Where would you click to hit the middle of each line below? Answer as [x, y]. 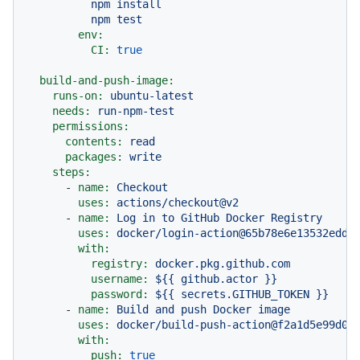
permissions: [91, 126]
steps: [72, 172]
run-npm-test [136, 110]
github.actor [219, 278]
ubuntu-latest [152, 95]
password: [120, 294]
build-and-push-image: [107, 80]
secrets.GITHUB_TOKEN [245, 294]
